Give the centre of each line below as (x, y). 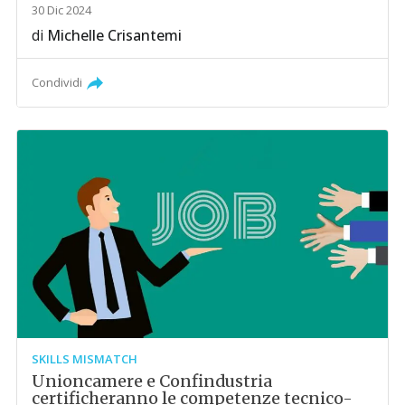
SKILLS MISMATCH (85, 359)
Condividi (57, 83)
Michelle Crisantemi (115, 36)
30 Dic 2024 (62, 10)
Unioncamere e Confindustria (152, 381)
